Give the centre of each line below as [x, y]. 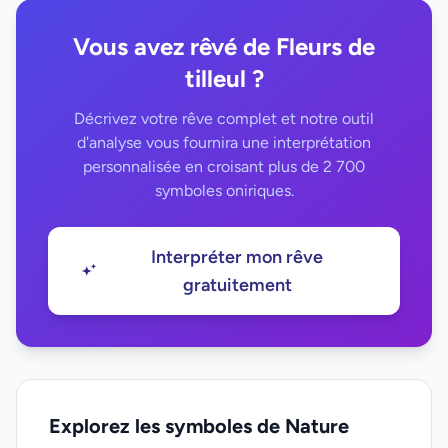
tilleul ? [224, 78]
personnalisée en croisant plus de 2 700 [224, 166]
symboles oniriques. [224, 190]
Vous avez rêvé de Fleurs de [224, 46]
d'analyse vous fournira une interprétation [224, 142]
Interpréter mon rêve [237, 257]
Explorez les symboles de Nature [199, 426]
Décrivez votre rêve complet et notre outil [224, 118]
